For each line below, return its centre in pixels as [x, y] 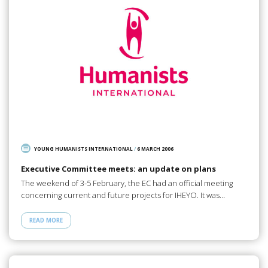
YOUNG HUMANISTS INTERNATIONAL [84, 149]
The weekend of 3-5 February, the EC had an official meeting [127, 183]
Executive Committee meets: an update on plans [118, 168]
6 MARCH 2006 [156, 149]
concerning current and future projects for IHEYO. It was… [123, 195]
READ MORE [46, 221]
